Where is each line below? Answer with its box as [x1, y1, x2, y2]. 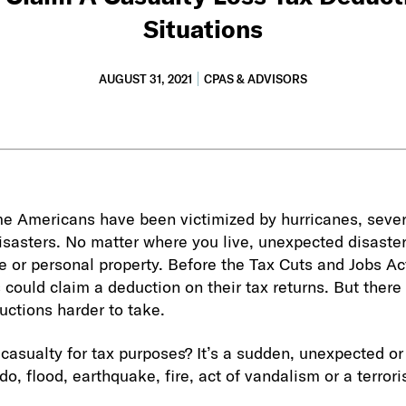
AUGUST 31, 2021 [98, 71, 192, 86]
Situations [142, 13, 263, 44]
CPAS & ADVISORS [203, 71, 307, 86]
